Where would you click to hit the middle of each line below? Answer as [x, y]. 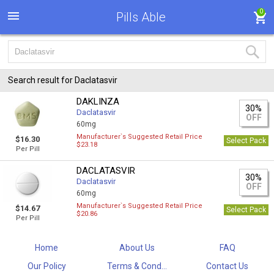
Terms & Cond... [137, 266]
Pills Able [141, 17]
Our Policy [46, 266]
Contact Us [228, 266]
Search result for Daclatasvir [63, 80]
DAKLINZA [98, 102]
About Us [137, 248]
